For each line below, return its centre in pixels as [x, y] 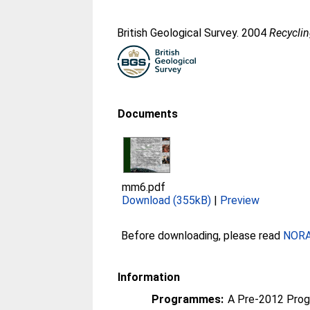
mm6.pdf [144, 187]
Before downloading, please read [202, 236]
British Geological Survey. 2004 [193, 33]
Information [149, 277]
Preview [240, 200]
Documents [148, 114]
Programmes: [188, 299]
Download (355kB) [167, 200]
